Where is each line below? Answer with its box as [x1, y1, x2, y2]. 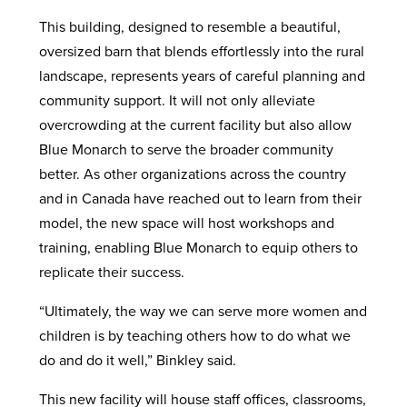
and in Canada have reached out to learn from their [38, 187, 362, 208]
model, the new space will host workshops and [38, 212, 334, 233]
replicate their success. [38, 261, 188, 282]
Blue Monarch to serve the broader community [38, 138, 333, 159]
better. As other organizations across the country [38, 163, 346, 184]
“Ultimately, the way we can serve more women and [38, 300, 367, 321]
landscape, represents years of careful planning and [38, 65, 365, 85]
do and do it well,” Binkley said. [38, 349, 240, 370]
